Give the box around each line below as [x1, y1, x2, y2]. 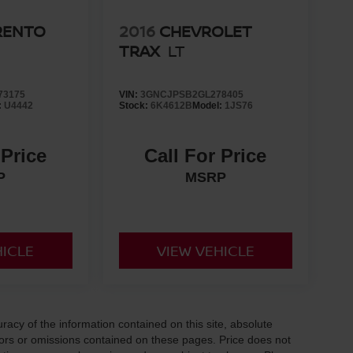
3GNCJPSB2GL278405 [139, 88, 243, 100]
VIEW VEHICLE [156, 240, 255, 260]
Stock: [118, 99, 150, 111]
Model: [191, 99, 225, 111]
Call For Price [144, 144, 267, 166]
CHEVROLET [158, 20, 252, 42]
